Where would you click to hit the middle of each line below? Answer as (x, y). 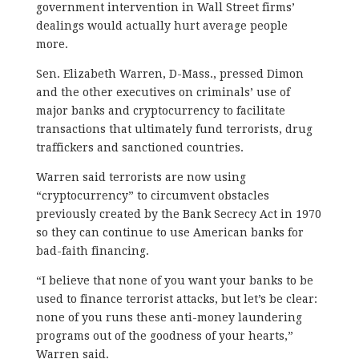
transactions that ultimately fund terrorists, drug (174, 129)
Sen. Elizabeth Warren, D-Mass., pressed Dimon (169, 73)
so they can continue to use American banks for (169, 232)
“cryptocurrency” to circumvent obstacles (152, 195)
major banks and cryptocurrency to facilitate (160, 110)
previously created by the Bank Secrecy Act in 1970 (178, 214)
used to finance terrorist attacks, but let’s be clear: (176, 298)
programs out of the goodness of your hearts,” (164, 335)
